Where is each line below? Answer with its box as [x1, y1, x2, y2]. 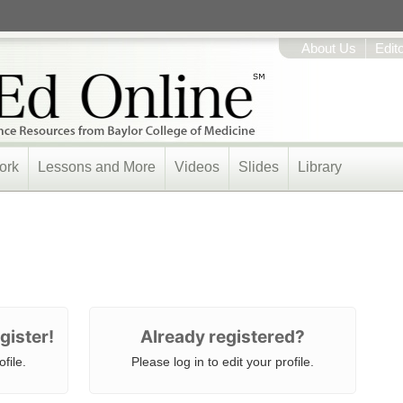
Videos [175, 159, 219, 175]
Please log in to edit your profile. [131, 354, 314, 369]
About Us [301, 41, 356, 56]
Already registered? [140, 327, 305, 347]
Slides [238, 159, 279, 175]
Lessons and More [38, 159, 156, 175]
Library [298, 159, 342, 175]
